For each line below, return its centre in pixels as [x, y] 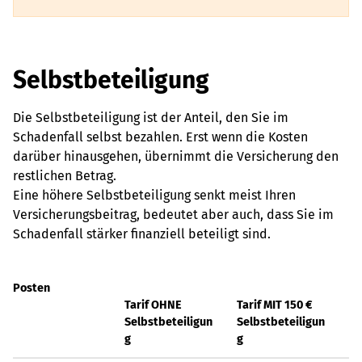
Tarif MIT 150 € [275, 305]
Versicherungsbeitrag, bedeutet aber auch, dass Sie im [173, 215]
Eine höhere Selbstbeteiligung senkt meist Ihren [154, 195]
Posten [32, 288]
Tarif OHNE [153, 305]
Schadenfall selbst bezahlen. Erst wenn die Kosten [160, 137]
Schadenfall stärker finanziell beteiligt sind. [142, 234]
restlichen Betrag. [65, 176]
